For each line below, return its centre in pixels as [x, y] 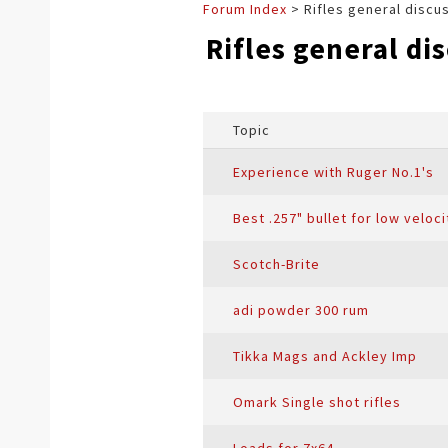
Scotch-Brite [276, 264]
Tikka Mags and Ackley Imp [325, 356]
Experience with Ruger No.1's [333, 172]
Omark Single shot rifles [317, 402]
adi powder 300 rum [301, 310]
